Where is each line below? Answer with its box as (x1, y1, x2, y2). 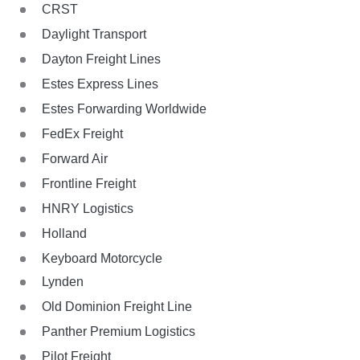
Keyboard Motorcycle (42, 251, 162, 265)
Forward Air (42, 151, 108, 166)
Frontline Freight (42, 176, 136, 190)
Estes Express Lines (42, 76, 158, 91)
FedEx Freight (42, 126, 123, 141)
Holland (42, 226, 87, 240)
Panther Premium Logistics (42, 324, 195, 338)
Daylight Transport (42, 27, 146, 41)
